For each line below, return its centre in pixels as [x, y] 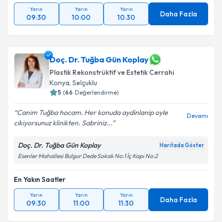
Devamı [197, 116]
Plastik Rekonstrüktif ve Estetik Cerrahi [112, 72]
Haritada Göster [182, 145]
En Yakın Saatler [40, 179]
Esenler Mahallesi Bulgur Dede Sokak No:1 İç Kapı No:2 [88, 156]
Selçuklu [85, 83]
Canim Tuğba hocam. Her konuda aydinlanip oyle [92, 112]
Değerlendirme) [97, 92]
